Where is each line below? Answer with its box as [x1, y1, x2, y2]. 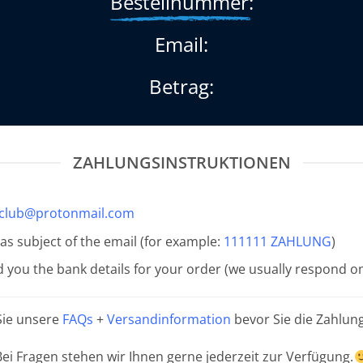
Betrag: [149, 73, 214, 100]
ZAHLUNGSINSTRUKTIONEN [72, 152, 291, 174]
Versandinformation [107, 310, 231, 329]
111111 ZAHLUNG [223, 232, 331, 250]
